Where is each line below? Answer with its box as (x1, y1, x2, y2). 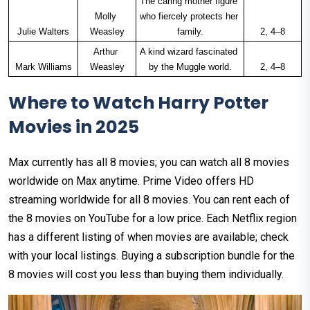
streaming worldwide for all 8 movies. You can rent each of (8, 193, 290, 207)
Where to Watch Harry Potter (8, 91, 268, 116)
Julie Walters (17, 26, 69, 37)
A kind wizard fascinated (140, 46, 237, 57)
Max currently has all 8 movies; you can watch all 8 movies (8, 156, 289, 170)
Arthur (93, 46, 118, 57)
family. (176, 26, 203, 37)
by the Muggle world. (148, 62, 232, 73)
